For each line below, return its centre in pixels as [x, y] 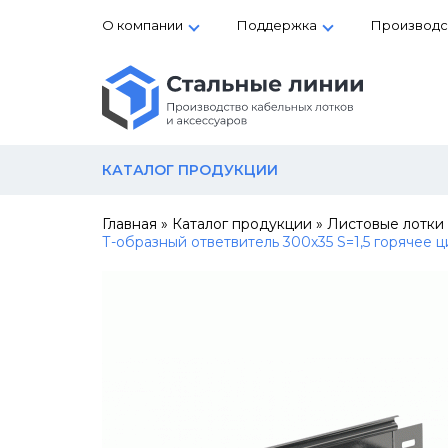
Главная [129, 223]
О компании [142, 25]
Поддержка [277, 25]
